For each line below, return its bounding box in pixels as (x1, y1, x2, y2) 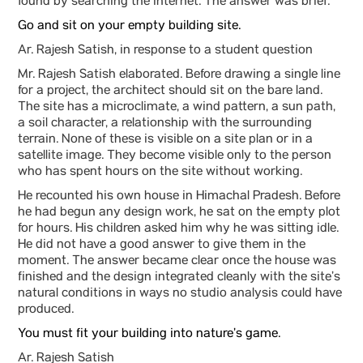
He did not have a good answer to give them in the (18, 237, 305, 254)
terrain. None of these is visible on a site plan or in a (18, 132, 313, 148)
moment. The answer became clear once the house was (18, 254, 336, 270)
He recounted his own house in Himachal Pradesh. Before (18, 189, 340, 205)
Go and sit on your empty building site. (18, 19, 241, 35)
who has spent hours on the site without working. (18, 164, 302, 181)
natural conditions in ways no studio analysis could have (18, 286, 342, 302)
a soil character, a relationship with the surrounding (18, 116, 312, 132)
